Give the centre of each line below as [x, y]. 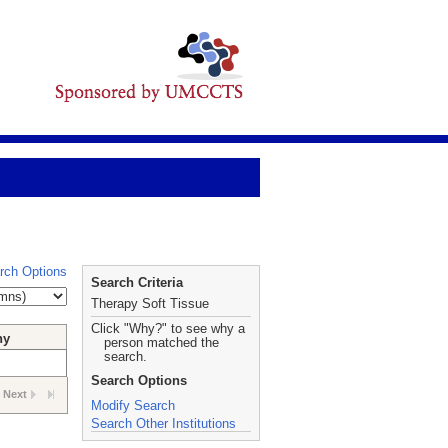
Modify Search [133, 405]
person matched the [161, 342]
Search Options [139, 380]
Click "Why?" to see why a [168, 328]
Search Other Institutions [163, 423]
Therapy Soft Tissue [150, 303]
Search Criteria [137, 282]
